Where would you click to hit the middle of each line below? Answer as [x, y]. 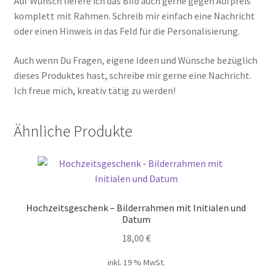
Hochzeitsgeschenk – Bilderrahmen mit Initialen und [136, 208]
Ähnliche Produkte [73, 131]
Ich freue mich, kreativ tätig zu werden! [94, 90]
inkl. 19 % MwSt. [136, 262]
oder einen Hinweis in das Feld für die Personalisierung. [127, 31]
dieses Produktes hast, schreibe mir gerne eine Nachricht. [132, 75]
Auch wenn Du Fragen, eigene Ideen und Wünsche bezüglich [135, 60]
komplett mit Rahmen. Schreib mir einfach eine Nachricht [134, 16]
